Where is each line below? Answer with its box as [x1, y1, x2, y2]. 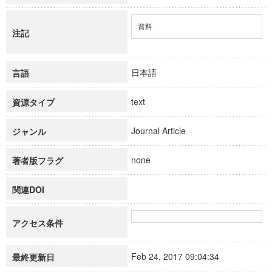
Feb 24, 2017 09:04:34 [131, 250, 230, 262]
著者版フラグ [12, 154, 63, 166]
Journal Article [131, 124, 197, 137]
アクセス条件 [12, 217, 63, 229]
